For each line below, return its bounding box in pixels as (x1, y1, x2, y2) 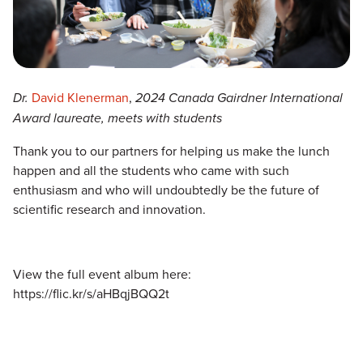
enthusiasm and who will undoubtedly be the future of (13, 181, 319, 199)
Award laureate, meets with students (13, 109, 222, 128)
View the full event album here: (13, 265, 191, 284)
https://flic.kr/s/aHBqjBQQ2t (13, 284, 169, 303)
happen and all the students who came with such (13, 161, 289, 180)
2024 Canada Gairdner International (135, 88, 343, 108)
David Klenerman (32, 88, 129, 107)
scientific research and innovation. (13, 200, 206, 219)
